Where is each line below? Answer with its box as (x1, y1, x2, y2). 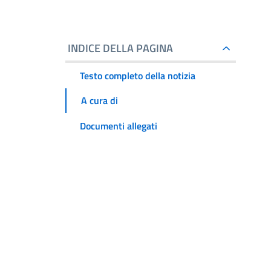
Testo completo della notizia (80, 68, 195, 83)
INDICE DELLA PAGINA (68, 40, 173, 56)
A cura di (81, 93, 118, 108)
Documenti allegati (80, 118, 157, 133)
